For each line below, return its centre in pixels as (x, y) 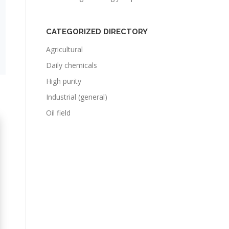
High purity (64, 81)
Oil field (58, 113)
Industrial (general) (77, 97)
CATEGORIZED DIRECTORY (97, 32)
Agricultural (64, 49)
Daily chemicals (72, 65)
